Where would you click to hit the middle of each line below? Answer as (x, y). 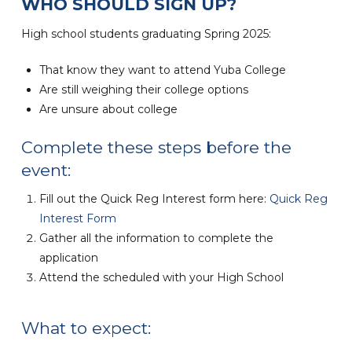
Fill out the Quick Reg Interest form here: (155, 199)
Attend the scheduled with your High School (162, 278)
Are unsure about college (109, 109)
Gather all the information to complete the (157, 238)
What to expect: (86, 328)
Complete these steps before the (156, 147)
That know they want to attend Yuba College (163, 70)
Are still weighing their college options (144, 89)
